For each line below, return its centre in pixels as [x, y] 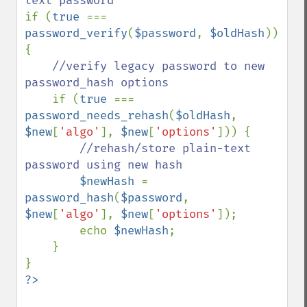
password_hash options [97, 83]
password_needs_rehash [97, 115]
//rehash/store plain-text [165, 148]
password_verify [76, 33]
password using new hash [103, 165]
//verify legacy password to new [158, 66]
